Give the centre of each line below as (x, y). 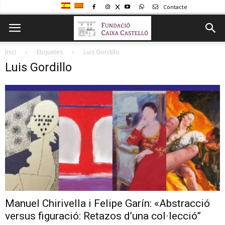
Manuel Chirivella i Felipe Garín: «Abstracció (107, 204)
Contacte (175, 7)
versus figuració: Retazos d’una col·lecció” (103, 216)
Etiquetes (50, 52)
